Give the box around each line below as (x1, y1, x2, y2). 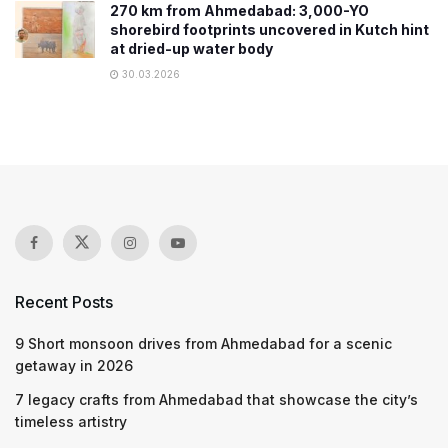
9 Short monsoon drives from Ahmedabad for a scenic (15, 334, 392, 352)
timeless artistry (15, 412, 127, 430)
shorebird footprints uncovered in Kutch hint (110, 20, 429, 38)
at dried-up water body (110, 39, 273, 57)
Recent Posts (15, 291, 113, 312)
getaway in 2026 (15, 356, 133, 374)
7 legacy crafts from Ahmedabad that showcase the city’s (15, 390, 418, 408)
